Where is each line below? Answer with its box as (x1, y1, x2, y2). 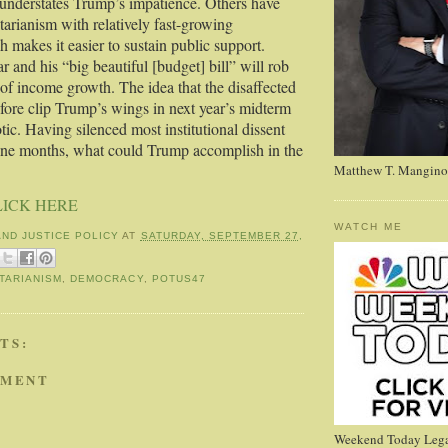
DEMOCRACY (70, 273, 144, 285)
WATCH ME (334, 221, 404, 233)
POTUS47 (151, 273, 206, 285)
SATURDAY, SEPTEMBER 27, (140, 230, 303, 242)
